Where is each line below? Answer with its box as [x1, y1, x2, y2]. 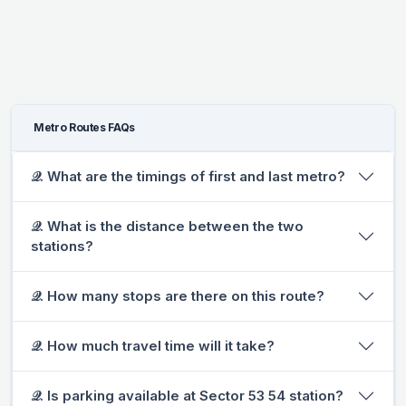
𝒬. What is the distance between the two [31, 217, 304, 235]
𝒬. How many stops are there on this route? [31, 286, 324, 304]
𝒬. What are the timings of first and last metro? [31, 167, 345, 185]
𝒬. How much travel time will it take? [31, 336, 275, 354]
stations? [31, 237, 93, 255]
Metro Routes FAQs [34, 120, 136, 134]
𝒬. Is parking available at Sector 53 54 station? [31, 386, 343, 404]
